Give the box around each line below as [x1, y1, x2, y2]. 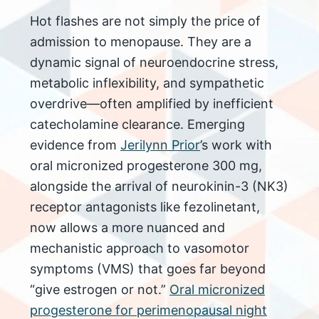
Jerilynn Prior [120, 137, 200, 153]
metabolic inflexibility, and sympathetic [30, 75, 264, 91]
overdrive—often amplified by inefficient [30, 96, 273, 112]
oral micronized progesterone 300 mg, [30, 158, 262, 174]
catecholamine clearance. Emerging [30, 117, 245, 132]
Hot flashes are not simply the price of [30, 14, 261, 29]
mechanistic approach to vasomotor [30, 241, 249, 256]
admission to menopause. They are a [30, 34, 251, 50]
